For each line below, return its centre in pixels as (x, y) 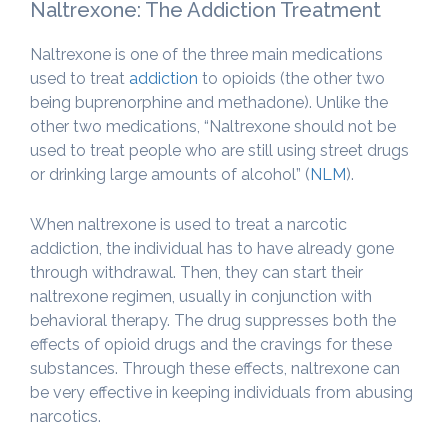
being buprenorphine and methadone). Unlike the (209, 102)
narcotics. (65, 416)
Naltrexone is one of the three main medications (206, 54)
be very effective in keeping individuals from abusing (221, 392)
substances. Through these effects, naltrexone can (215, 368)
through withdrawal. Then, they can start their (196, 272)
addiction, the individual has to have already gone (212, 248)
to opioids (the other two (293, 78)
